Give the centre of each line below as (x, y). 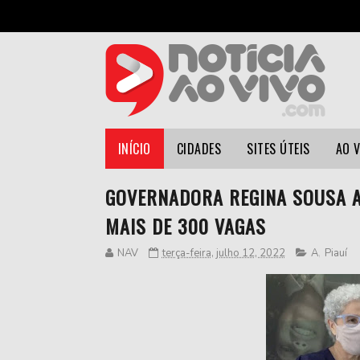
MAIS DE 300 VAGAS (185, 226)
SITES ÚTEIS (278, 149)
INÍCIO (134, 149)
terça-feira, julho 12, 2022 (223, 253)
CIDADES (198, 149)
